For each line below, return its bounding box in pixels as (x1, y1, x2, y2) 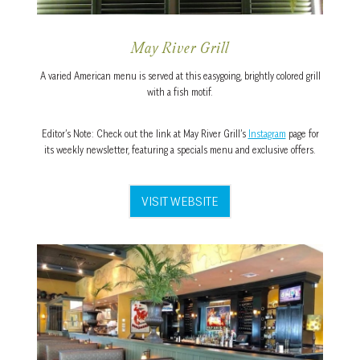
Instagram (247, 128, 286, 141)
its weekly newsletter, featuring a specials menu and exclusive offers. (44, 144, 316, 157)
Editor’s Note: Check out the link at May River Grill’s (41, 128, 248, 141)
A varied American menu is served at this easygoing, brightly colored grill (39, 70, 321, 83)
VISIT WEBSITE (141, 193, 219, 210)
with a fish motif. (147, 86, 213, 99)
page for (285, 128, 319, 141)
